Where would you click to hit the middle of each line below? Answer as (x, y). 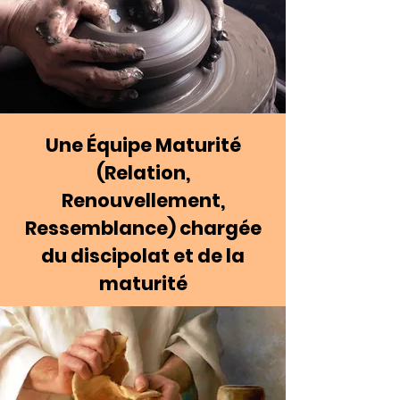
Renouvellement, (143, 200)
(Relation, (143, 173)
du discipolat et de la (143, 256)
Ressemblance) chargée (143, 228)
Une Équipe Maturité (143, 145)
